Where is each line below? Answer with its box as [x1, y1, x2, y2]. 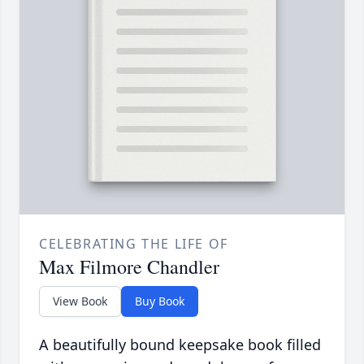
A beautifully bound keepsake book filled [39, 335, 321, 355]
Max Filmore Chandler [39, 253, 219, 280]
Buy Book [135, 293, 184, 310]
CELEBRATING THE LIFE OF [39, 235, 228, 253]
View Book [53, 293, 107, 310]
